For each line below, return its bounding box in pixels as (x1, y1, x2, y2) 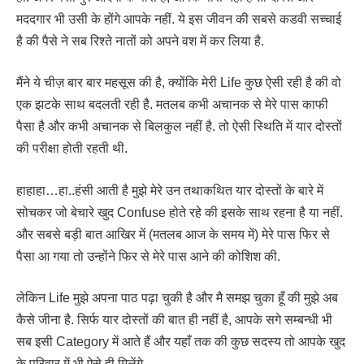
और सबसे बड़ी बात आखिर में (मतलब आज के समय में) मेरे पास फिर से (16, 227, 330, 241)
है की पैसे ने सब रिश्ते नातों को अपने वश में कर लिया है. (16, 33, 264, 48)
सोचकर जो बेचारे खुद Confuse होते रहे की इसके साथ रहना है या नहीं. (16, 205, 343, 219)
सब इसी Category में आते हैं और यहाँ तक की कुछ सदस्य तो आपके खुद (16, 335, 345, 349)
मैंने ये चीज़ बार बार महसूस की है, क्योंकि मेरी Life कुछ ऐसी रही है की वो (16, 76, 341, 90)
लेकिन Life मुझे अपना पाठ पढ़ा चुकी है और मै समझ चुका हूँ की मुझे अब (16, 291, 338, 305)
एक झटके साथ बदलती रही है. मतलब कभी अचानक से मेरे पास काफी (16, 97, 328, 112)
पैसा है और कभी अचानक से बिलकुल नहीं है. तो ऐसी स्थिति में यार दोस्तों (16, 119, 342, 134)
